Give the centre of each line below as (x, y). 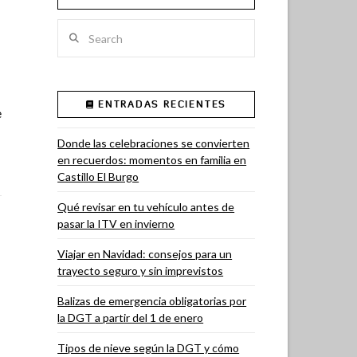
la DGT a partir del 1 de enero (131, 318)
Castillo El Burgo (98, 177)
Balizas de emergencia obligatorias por (152, 301)
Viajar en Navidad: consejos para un (145, 254)
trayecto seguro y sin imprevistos (141, 271)
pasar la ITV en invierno (116, 224)
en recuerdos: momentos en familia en (152, 160)
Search (74, 29)
